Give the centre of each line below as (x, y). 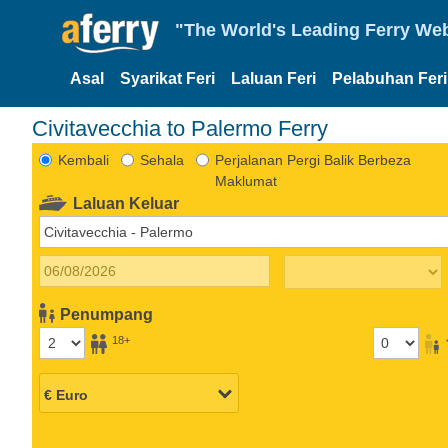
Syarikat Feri (167, 78)
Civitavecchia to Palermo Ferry (180, 128)
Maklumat (245, 180)
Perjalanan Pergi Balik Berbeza (312, 159)
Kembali (83, 159)
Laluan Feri (273, 78)
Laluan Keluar (126, 203)
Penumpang (107, 314)
